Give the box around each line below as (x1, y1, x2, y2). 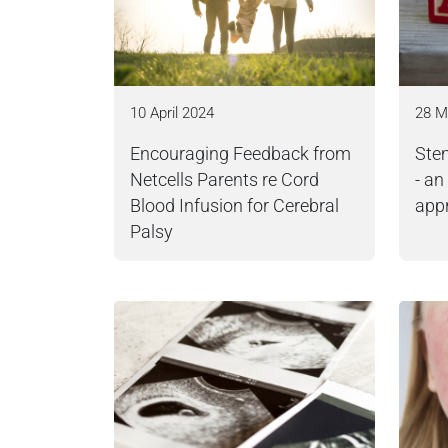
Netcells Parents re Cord (130, 170, 319, 190)
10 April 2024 (130, 104, 214, 122)
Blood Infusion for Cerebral (130, 196, 339, 216)
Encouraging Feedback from (130, 144, 351, 164)
